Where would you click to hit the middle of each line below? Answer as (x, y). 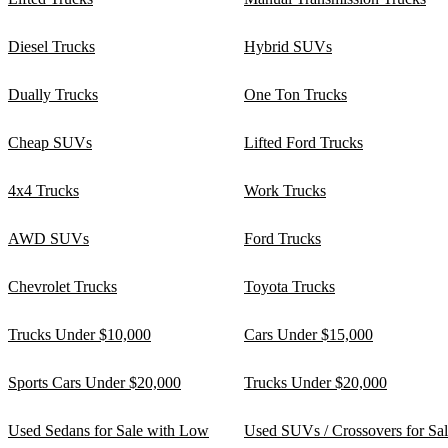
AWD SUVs (48, 239)
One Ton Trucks (295, 95)
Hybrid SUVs (288, 47)
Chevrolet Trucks (62, 287)
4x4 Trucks (43, 191)
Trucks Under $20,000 (315, 383)
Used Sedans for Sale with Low (108, 431)
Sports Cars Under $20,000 (94, 383)
